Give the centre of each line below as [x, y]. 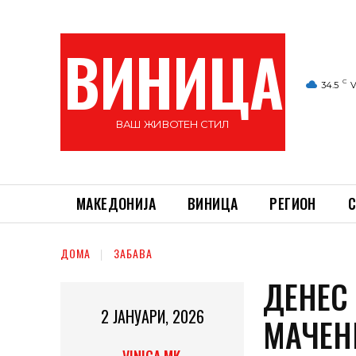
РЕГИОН [293, 203]
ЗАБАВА [133, 253]
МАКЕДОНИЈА [116, 203]
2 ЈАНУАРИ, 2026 [152, 317]
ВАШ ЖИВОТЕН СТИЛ [173, 124]
